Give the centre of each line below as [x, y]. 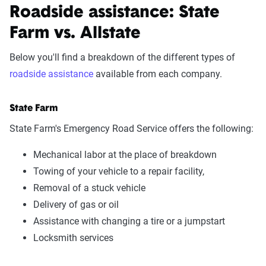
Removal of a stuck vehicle [89, 188]
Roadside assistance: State [115, 13]
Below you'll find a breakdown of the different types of [122, 57]
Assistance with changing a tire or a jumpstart [129, 221]
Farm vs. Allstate [75, 34]
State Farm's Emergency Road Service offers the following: [132, 129]
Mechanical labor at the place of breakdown [125, 155]
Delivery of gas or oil [76, 205]
